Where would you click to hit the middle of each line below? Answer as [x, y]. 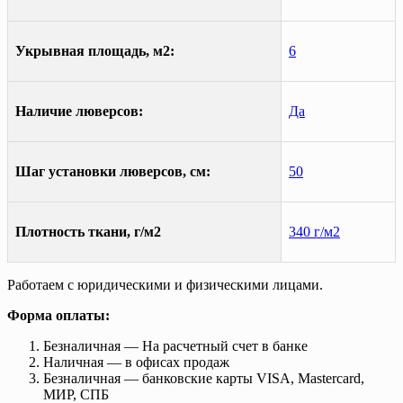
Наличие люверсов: [79, 111]
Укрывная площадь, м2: [95, 50]
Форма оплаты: [58, 315]
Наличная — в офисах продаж [136, 362]
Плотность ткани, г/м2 [88, 231]
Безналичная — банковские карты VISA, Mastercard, [204, 378]
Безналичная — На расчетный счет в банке [175, 345]
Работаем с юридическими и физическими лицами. [165, 284]
